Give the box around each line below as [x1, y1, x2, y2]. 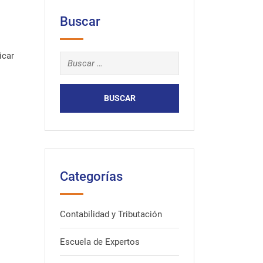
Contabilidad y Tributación [60, 209, 162, 220]
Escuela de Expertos [60, 237, 140, 247]
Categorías [60, 169, 123, 184]
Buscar [60, 14, 100, 29]
